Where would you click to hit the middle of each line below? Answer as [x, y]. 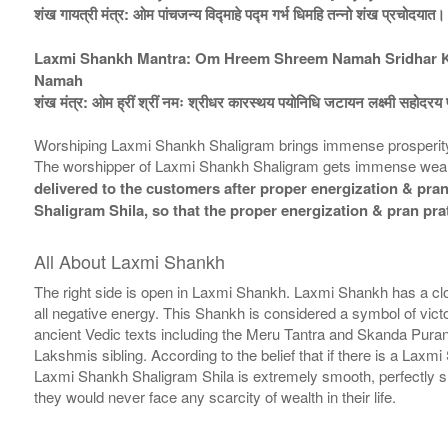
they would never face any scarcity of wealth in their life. [214, 397]
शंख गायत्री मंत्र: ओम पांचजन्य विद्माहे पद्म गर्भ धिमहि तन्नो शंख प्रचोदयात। [239, 14]
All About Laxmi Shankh [129, 261]
